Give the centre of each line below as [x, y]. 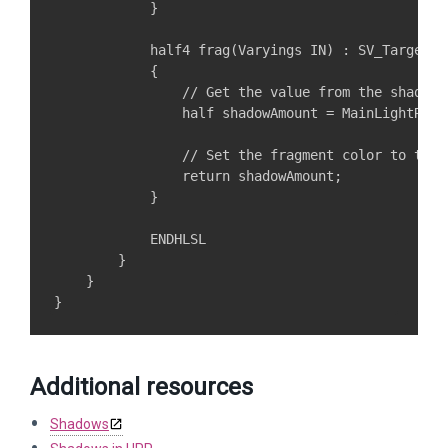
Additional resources [141, 387]
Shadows [79, 424]
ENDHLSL [130, 239]
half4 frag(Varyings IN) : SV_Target [242, 50]
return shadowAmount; [198, 176]
